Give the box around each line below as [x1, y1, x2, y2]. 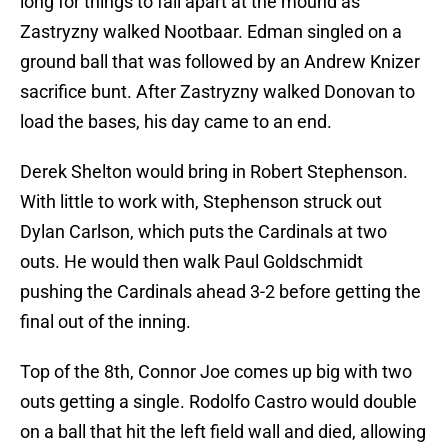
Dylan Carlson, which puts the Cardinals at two [20, 221, 387, 243]
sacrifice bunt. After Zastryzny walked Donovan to [20, 81, 415, 103]
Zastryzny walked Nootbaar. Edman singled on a [20, 21, 402, 43]
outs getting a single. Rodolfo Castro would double [20, 391, 417, 413]
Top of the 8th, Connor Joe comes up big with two [20, 361, 412, 383]
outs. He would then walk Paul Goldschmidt [20, 251, 363, 273]
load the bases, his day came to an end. [20, 111, 332, 133]
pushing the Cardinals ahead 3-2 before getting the [20, 281, 421, 303]
